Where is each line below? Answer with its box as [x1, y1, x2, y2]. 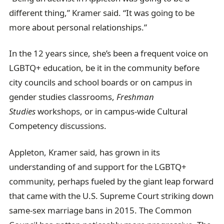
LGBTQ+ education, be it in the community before [9, 62, 200, 74]
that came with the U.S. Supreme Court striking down [9, 189, 214, 201]
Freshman [116, 91, 154, 103]
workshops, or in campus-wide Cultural [35, 105, 188, 117]
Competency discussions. [9, 120, 107, 132]
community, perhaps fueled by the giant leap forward [9, 175, 214, 187]
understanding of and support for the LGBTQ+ [9, 160, 187, 172]
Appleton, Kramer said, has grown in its [9, 146, 160, 158]
